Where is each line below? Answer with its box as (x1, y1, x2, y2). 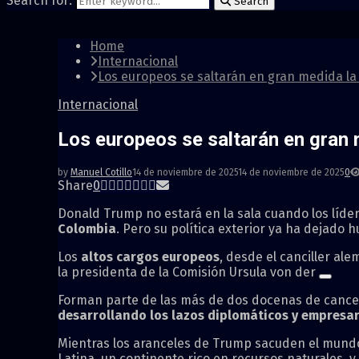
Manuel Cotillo (71, 166, 132, 178)
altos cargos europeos (81, 248, 220, 264)
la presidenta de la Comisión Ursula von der (58, 264, 319, 280)
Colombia (58, 220, 116, 236)
